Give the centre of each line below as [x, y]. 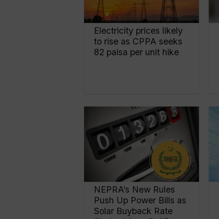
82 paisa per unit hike [137, 52]
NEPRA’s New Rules [135, 189]
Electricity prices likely [139, 31]
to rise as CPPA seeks [138, 42]
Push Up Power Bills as [140, 200]
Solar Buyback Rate [133, 211]
